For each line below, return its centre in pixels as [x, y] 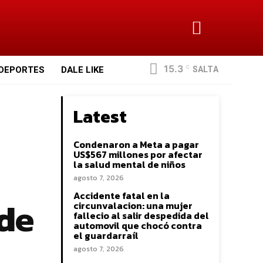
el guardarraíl [106, 236]
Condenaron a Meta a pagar [136, 145]
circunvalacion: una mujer [133, 206]
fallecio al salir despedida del [141, 216]
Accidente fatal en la [122, 196]
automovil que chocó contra [138, 226]
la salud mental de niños [129, 165]
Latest [100, 117]
